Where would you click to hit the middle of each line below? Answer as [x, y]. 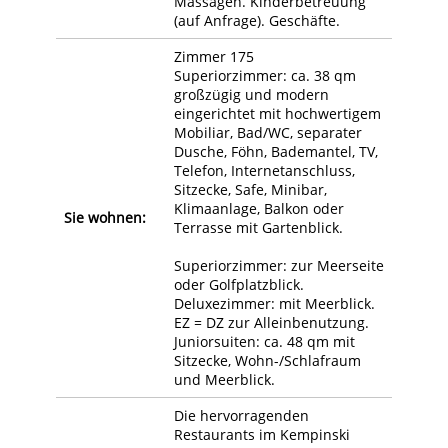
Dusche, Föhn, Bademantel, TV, [276, 151]
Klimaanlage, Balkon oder [259, 208]
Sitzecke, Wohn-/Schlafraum [267, 360]
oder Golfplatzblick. [239, 284]
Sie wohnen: [105, 217]
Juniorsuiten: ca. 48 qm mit [264, 341]
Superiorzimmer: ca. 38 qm [265, 75]
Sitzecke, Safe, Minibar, [250, 189]
